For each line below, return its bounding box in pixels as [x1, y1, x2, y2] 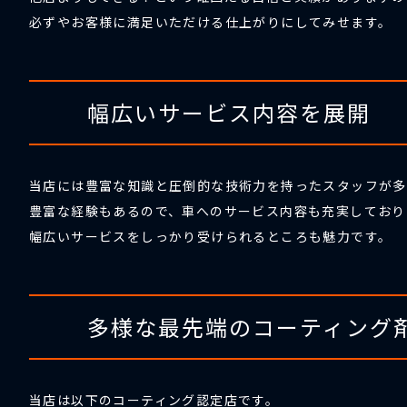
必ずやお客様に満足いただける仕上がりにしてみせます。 [29, 13, 392, 31]
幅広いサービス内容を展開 [87, 96, 371, 128]
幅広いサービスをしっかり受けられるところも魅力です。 [29, 227, 392, 245]
